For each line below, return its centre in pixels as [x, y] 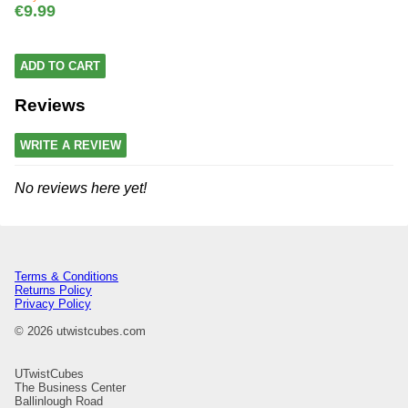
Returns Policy [53, 290]
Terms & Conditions [66, 276]
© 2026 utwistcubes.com [80, 331]
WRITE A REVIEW [71, 145]
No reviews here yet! [81, 188]
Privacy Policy [53, 303]
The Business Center [70, 387]
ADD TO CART [60, 66]
